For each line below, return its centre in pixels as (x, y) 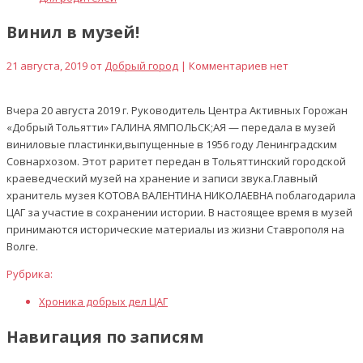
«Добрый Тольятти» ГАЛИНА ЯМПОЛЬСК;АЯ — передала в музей (171, 128)
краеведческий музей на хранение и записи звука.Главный (162, 179)
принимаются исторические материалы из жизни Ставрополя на (175, 230)
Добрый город (141, 66)
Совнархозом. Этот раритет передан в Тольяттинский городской (176, 162)
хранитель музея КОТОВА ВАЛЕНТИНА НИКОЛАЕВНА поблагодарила (181, 196)
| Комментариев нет (233, 66)
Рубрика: (30, 274)
